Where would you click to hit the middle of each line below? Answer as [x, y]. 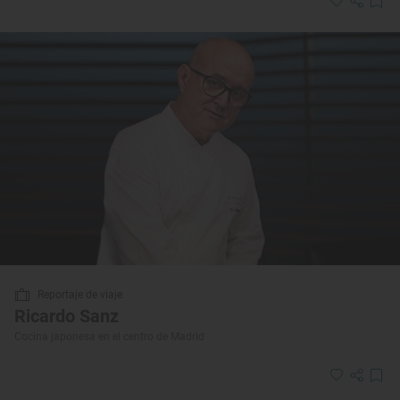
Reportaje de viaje [80, 295]
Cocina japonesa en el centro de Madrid [109, 337]
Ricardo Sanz [67, 317]
